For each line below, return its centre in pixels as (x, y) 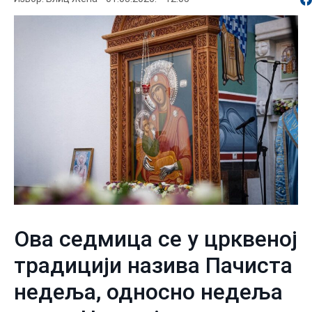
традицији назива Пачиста (153, 265)
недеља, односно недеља (148, 291)
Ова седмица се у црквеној (156, 239)
